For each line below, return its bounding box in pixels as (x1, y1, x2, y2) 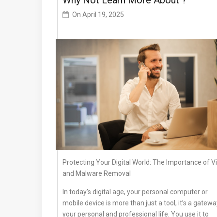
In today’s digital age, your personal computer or (62, 188, 208, 196)
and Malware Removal (62, 170, 131, 178)
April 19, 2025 (82, 11, 124, 18)
